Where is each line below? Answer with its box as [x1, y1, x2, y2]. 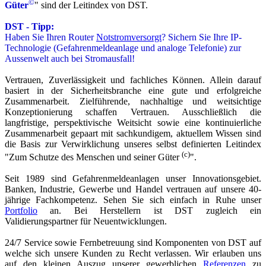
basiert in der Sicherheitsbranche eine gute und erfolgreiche [5, 85, 261, 96]
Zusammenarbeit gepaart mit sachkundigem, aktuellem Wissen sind [5, 128, 261, 138]
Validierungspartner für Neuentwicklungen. [5, 216, 167, 227]
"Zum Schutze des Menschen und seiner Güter [5, 152, 182, 163]
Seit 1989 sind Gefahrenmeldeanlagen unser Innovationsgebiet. [5, 173, 261, 184]
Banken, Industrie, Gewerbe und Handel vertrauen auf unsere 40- [5, 184, 261, 195]
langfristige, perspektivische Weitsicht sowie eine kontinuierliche [5, 117, 261, 128]
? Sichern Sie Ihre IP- [161, 31, 242, 42]
